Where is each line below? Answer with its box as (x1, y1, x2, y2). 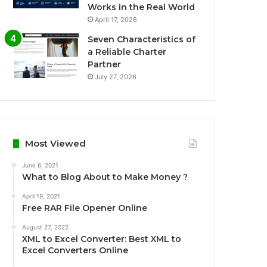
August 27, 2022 (22, 223, 69, 231)
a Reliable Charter (88, 46, 167, 57)
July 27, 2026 (95, 73, 137, 81)
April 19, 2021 (22, 193, 61, 200)
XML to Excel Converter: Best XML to (22, 234, 182, 244)
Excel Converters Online (22, 245, 129, 256)
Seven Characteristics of (88, 34, 196, 45)
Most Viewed (25, 138, 86, 149)
